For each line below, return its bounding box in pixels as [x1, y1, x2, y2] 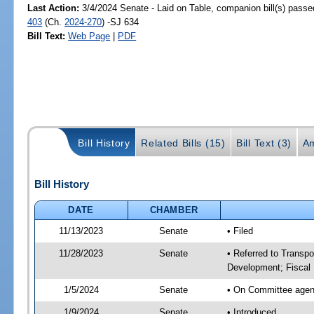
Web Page [68, 30, 111, 41]
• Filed [226, 225, 253, 236]
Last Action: [27, 2, 80, 13]
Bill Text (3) [236, 137, 292, 149]
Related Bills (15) [141, 137, 226, 149]
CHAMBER [149, 204, 199, 215]
